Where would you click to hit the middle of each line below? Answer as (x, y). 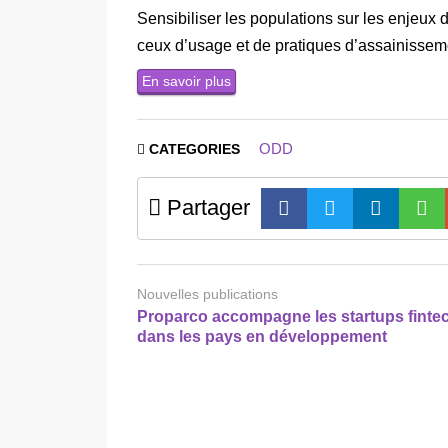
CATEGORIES (194, 149)
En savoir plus (186, 80)
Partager (205, 207)
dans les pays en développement (262, 336)
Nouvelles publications (207, 293)
